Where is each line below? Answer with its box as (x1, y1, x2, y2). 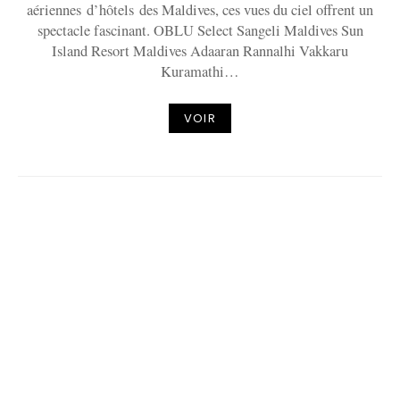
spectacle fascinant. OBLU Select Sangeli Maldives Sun (37, 21, 363, 40)
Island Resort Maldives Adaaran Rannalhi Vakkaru (52, 41, 348, 61)
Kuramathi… (161, 62, 239, 81)
